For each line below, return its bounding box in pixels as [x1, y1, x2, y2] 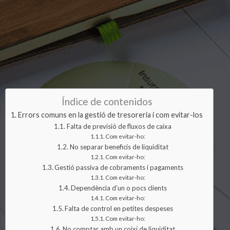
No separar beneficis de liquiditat [69, 143, 168, 151]
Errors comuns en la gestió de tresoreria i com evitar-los [17, 110, 203, 119]
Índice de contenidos [61, 95, 152, 108]
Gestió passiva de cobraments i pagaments [54, 163, 184, 171]
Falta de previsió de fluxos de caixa [66, 122, 171, 130]
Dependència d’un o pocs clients [71, 184, 167, 192]
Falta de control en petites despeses [65, 204, 174, 213]
